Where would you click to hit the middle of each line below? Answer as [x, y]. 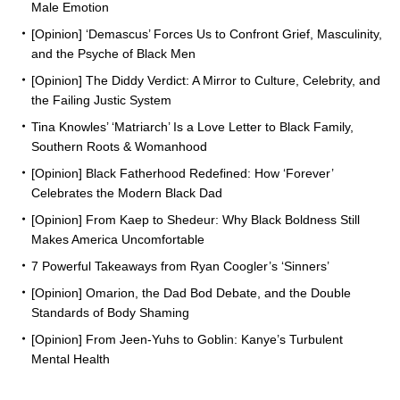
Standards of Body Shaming [110, 312]
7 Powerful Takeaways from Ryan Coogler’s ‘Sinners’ [180, 266]
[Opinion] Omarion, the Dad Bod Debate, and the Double [191, 292]
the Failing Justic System [101, 100]
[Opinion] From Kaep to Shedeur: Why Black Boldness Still [196, 219]
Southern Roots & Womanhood [119, 146]
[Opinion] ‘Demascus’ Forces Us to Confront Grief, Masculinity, [207, 33]
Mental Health [71, 358]
